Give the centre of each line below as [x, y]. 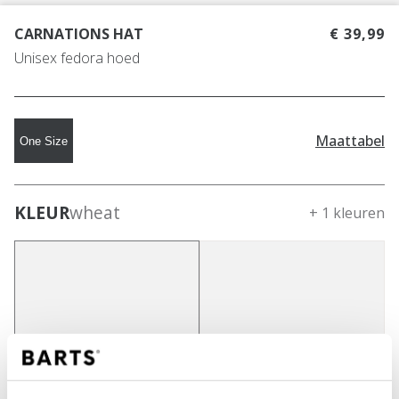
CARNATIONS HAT [79, 34]
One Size [44, 141]
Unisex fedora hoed [77, 58]
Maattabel [350, 140]
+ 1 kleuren [347, 213]
